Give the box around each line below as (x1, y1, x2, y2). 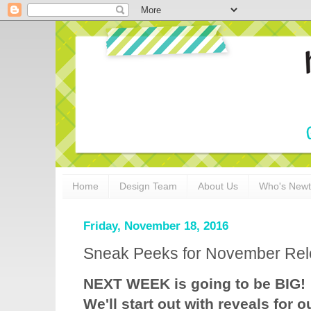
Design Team (119, 180, 177, 192)
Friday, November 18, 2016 (83, 219, 228, 233)
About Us (198, 180, 238, 192)
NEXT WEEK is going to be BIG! (83, 276, 305, 293)
